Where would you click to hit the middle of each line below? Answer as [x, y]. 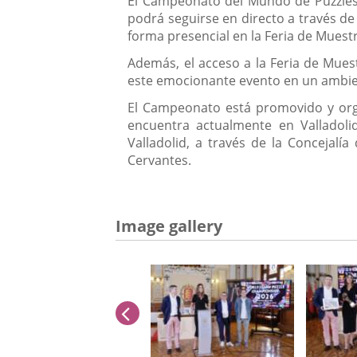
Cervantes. [160, 161]
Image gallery [169, 226]
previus [165, 313]
